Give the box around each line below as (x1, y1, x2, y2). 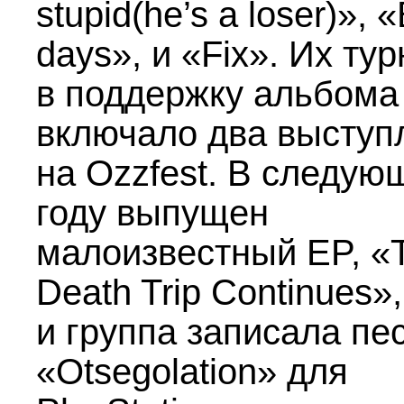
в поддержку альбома (36, 74, 399, 114)
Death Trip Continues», (36, 272, 402, 312)
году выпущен (36, 193, 269, 233)
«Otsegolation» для (36, 352, 348, 391)
